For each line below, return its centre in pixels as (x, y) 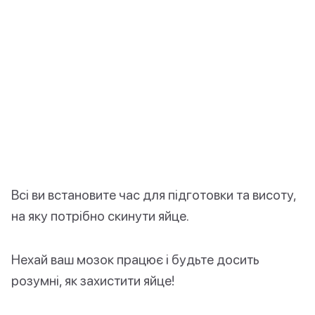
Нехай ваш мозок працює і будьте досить (135, 259)
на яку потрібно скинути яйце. (100, 216)
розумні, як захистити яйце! (93, 281)
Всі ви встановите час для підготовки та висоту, (154, 195)
